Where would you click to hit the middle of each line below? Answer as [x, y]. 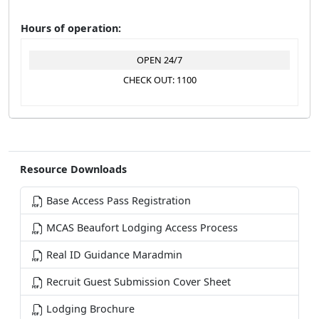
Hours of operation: [71, 28]
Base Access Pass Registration [117, 201]
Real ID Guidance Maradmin [113, 255]
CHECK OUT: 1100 [159, 80]
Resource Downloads [73, 169]
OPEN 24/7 [159, 60]
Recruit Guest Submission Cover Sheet [137, 282]
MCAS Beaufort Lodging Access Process [141, 228]
